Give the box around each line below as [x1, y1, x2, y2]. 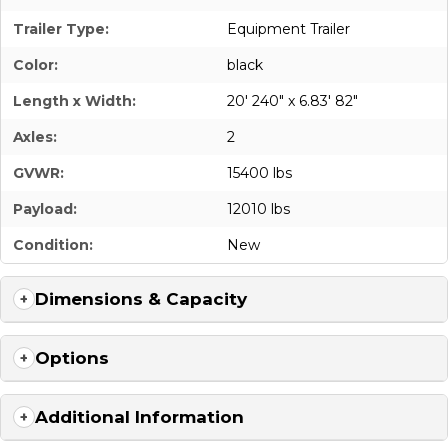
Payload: [13, 199, 77, 218]
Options [35, 347, 109, 368]
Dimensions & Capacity [35, 288, 247, 309]
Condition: [13, 235, 93, 254]
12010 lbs [227, 199, 290, 218]
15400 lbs [227, 163, 292, 182]
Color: [13, 55, 58, 74]
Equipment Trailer [227, 19, 350, 38]
